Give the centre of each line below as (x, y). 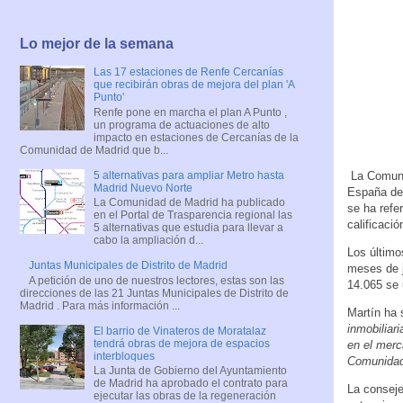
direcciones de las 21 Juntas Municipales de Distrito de (154, 293)
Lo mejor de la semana (97, 44)
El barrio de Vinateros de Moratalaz (179, 331)
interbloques (124, 356)
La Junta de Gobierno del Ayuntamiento (190, 370)
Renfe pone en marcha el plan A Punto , (190, 112)
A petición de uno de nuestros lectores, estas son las (156, 280)
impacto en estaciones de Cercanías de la (196, 137)
